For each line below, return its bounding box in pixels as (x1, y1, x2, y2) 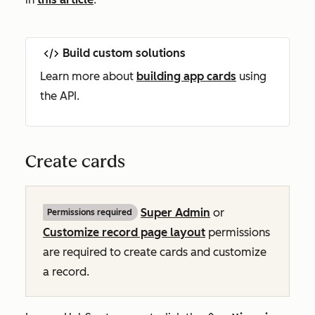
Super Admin (141, 206, 210, 220)
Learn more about (40, 70, 136, 84)
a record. (43, 265, 89, 279)
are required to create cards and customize (43, 245, 266, 259)
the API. (40, 89, 79, 103)
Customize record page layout (43, 226, 205, 240)
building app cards (136, 70, 236, 84)
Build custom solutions (63, 46, 186, 60)
